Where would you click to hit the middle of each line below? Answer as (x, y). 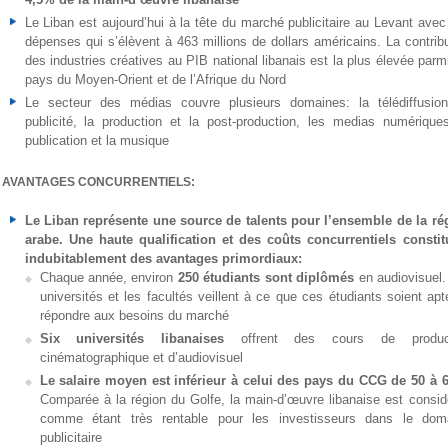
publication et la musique (96, 140)
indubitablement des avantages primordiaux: (163, 258)
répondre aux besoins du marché (134, 315)
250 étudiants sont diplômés (266, 277)
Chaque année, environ (108, 277)
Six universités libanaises (140, 338)
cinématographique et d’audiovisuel (141, 357)
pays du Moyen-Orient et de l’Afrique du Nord (155, 79)
